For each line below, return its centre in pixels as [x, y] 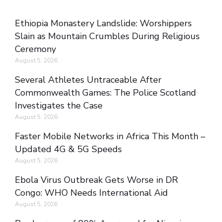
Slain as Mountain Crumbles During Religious [107, 36]
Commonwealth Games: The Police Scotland [106, 93]
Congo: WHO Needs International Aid [91, 193]
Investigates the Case [59, 106]
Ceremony [35, 49]
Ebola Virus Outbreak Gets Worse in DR [96, 180]
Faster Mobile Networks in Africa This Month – [110, 137]
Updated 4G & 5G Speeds [68, 149]
